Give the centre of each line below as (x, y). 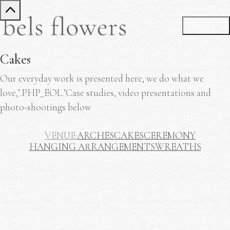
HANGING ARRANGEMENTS (92, 147)
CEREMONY (170, 135)
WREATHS (178, 147)
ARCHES (95, 135)
